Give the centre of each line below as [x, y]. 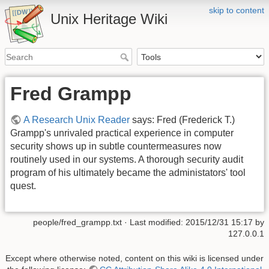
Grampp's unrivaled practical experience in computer [122, 133]
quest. [23, 186]
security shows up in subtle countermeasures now [116, 147]
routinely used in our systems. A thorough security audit [127, 160]
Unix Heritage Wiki [109, 19]
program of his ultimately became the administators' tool [128, 173]
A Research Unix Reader [77, 120]
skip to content [237, 10]
